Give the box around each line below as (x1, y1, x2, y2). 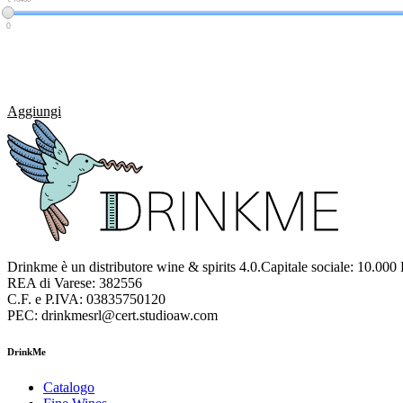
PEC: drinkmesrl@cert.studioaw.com (7, 308, 218, 324)
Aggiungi (7, 103, 61, 120)
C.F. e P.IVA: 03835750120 (7, 291, 166, 308)
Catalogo (43, 380, 94, 396)
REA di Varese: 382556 (7, 275, 142, 291)
